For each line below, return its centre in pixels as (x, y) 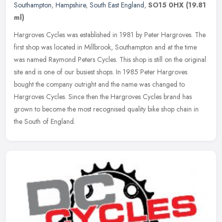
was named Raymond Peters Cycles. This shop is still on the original (110, 59)
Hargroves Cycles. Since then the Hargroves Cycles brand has (103, 96)
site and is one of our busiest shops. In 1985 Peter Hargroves (101, 72)
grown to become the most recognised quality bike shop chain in (106, 109)
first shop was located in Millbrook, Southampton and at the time (105, 47)
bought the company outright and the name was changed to (99, 84)
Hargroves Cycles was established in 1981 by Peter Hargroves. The (110, 34)
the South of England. (45, 121)
